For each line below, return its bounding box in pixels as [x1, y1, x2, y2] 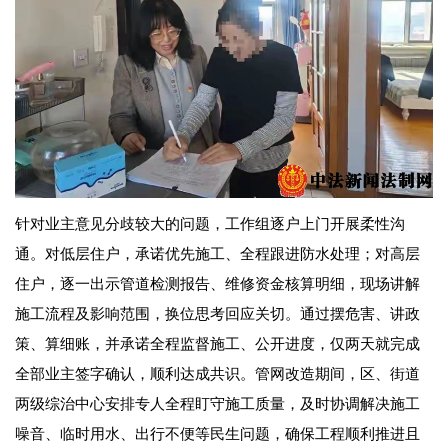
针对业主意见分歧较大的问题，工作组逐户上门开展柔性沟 [15, 212, 405, 233]
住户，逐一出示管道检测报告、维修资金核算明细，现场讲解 [15, 272, 420, 293]
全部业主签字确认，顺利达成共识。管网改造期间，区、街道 [15, 362, 420, 383]
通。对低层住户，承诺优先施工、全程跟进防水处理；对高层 [15, 242, 420, 263]
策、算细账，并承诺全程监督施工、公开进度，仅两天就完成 [15, 332, 420, 353]
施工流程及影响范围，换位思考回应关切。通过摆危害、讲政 [15, 302, 420, 323]
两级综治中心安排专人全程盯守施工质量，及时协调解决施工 [15, 392, 420, 413]
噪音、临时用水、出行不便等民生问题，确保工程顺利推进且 [15, 422, 420, 443]
